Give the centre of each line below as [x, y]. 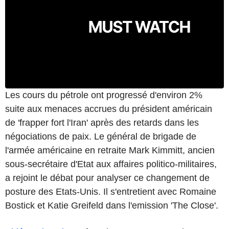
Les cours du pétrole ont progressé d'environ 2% [104, 95]
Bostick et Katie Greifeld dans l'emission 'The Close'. [112, 205]
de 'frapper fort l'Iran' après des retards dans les [102, 122]
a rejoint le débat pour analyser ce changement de [107, 178]
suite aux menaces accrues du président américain [109, 109]
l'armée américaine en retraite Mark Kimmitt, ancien [110, 150]
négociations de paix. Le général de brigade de [101, 136]
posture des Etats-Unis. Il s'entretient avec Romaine [111, 191]
